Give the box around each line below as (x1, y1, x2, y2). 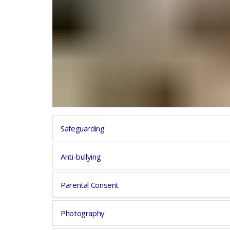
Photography (61, 208, 105, 218)
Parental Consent (61, 180, 119, 190)
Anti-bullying (61, 151, 101, 162)
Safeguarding (61, 123, 105, 133)
